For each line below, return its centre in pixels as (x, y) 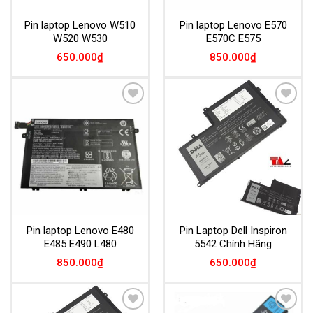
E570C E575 (233, 38)
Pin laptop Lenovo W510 (80, 25)
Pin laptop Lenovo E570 (233, 25)
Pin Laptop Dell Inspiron (233, 230)
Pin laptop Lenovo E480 (80, 230)
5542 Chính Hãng (233, 243)
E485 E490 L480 (80, 243)
